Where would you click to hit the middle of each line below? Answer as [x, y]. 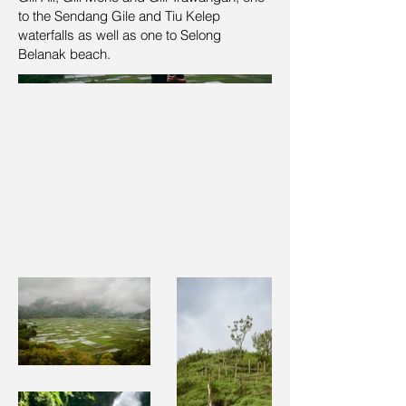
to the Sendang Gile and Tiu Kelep [119, 16]
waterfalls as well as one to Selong [120, 35]
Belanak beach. [64, 54]
